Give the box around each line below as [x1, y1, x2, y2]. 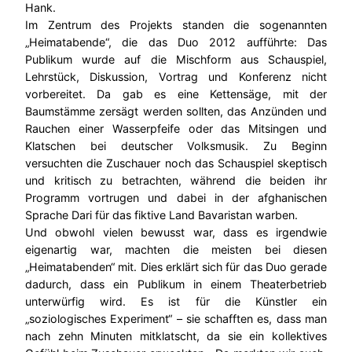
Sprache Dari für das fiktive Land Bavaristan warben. [25, 208, 298, 222]
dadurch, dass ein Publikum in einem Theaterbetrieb [25, 277, 327, 291]
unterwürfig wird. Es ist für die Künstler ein [25, 295, 327, 309]
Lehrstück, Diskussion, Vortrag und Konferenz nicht [25, 70, 327, 84]
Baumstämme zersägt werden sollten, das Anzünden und [25, 104, 327, 119]
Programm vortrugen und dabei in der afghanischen [25, 191, 327, 205]
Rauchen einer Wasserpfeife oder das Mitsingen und [25, 122, 327, 136]
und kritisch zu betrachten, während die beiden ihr [25, 174, 327, 188]
